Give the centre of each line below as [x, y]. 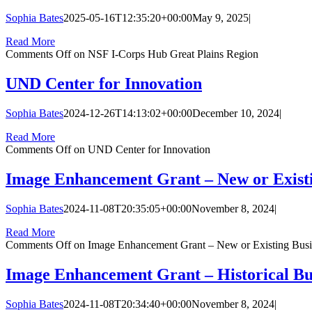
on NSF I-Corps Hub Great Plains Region [165, 54]
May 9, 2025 [220, 18]
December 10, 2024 [236, 114]
